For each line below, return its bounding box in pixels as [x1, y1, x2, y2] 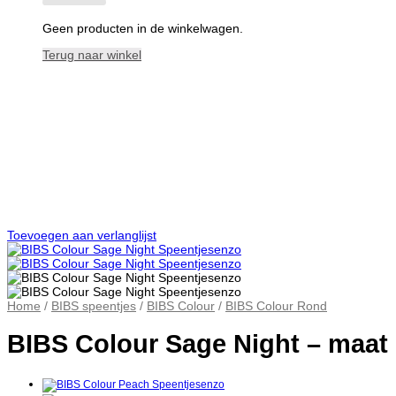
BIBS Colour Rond [225, 299, 327, 314]
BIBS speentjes [51, 299, 136, 314]
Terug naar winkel [42, 48, 141, 63]
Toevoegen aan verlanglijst [7, 228, 156, 243]
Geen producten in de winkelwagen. [42, 20, 243, 35]
